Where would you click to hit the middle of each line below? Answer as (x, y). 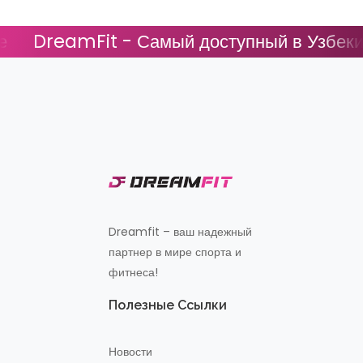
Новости (131, 352)
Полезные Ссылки (168, 305)
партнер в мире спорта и (175, 252)
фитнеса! (134, 273)
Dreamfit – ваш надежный (181, 232)
